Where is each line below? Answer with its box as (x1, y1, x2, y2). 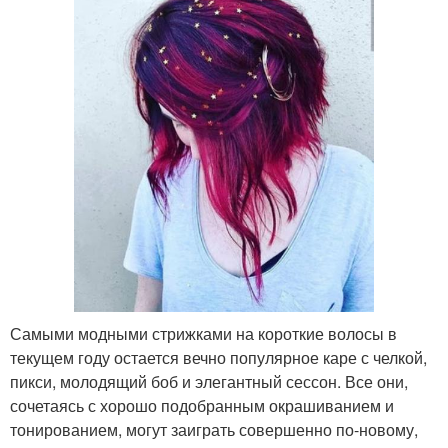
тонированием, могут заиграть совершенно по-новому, (10, 418, 418, 442)
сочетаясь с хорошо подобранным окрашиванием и (10, 394, 394, 418)
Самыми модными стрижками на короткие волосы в (10, 322, 397, 346)
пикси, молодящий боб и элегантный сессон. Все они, (10, 370, 408, 394)
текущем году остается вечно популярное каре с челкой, (10, 346, 427, 370)
